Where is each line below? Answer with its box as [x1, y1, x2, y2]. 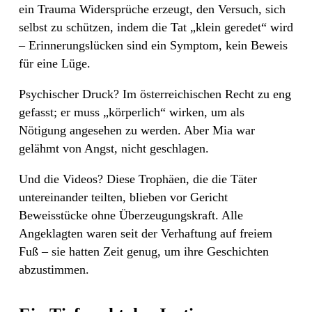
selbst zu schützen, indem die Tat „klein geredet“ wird [19, 19, 293, 34]
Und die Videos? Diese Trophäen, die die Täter [19, 171, 257, 186]
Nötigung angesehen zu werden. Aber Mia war [19, 123, 255, 137]
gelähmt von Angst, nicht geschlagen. [19, 141, 209, 155]
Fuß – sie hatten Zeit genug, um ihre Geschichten [19, 244, 269, 258]
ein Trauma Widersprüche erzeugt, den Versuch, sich [19, 1, 286, 16]
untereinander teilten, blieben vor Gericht [19, 189, 228, 204]
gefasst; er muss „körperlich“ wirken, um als [19, 104, 244, 119]
